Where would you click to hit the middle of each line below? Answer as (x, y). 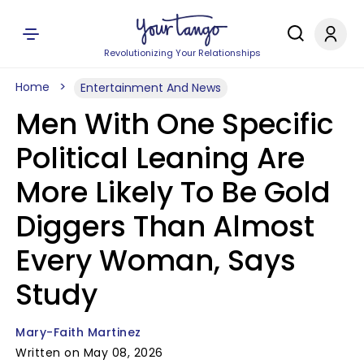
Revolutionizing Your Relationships (182, 53)
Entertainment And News (151, 88)
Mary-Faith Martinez (78, 332)
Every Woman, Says (156, 260)
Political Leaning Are (160, 158)
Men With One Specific (175, 124)
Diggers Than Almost (165, 226)
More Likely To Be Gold (173, 192)
